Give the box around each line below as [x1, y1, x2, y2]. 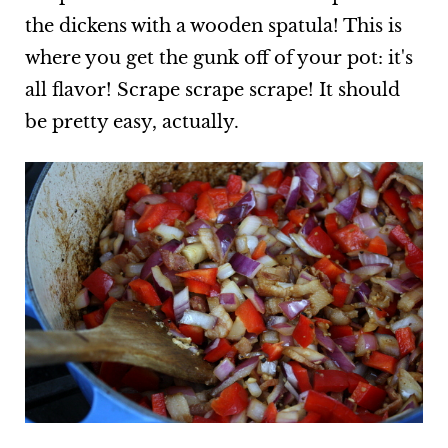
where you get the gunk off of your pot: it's [24, 46, 413, 69]
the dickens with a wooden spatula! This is [24, 14, 402, 37]
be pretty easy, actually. [24, 110, 239, 133]
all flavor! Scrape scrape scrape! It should [24, 78, 400, 101]
